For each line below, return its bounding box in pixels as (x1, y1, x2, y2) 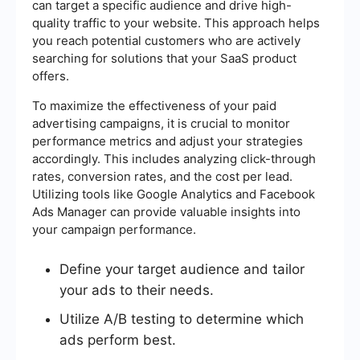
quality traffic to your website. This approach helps (32, 15, 320, 31)
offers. (32, 68, 69, 84)
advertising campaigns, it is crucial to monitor (32, 116, 290, 132)
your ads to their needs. (59, 282, 214, 299)
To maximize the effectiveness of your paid (32, 98, 276, 114)
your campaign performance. (32, 222, 196, 238)
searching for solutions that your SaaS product (32, 51, 297, 67)
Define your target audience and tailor (59, 261, 305, 278)
